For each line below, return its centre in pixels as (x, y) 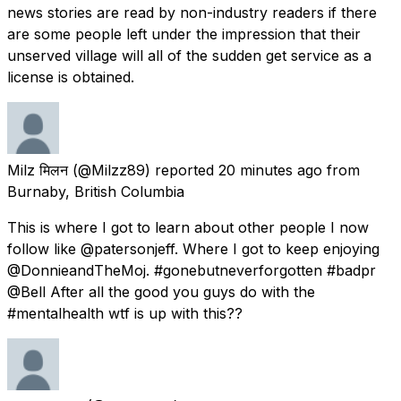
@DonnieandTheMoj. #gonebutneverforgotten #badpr (192, 270)
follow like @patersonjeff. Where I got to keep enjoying (193, 248)
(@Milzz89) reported (143, 170)
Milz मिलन (38, 170)
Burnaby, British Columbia (96, 191)
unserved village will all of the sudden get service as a (189, 55)
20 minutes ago (270, 170)
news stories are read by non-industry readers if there (192, 12)
